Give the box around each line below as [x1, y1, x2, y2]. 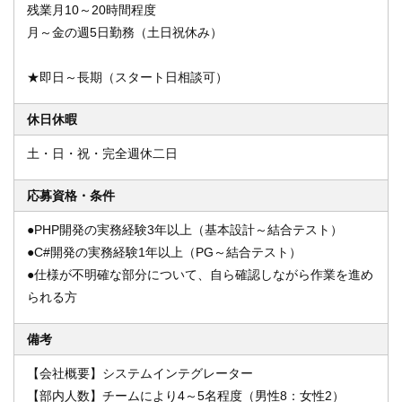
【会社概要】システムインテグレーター [27, 366, 253, 380]
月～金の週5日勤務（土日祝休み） [27, 25, 223, 39]
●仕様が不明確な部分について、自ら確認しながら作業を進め [27, 267, 373, 282]
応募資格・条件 [27, 188, 115, 203]
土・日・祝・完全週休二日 [27, 146, 178, 161]
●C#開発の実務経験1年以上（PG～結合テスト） [27, 245, 301, 259]
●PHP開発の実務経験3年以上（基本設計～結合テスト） [27, 223, 343, 237]
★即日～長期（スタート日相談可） [27, 70, 228, 84]
